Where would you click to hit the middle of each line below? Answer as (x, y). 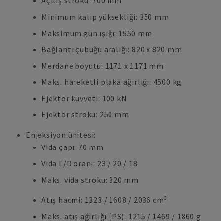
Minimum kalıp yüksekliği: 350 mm (105, 17)
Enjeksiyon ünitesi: (61, 135)
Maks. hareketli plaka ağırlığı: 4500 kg (112, 82)
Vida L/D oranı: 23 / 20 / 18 (90, 163)
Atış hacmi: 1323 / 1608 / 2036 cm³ (105, 200)
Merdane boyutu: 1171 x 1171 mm (103, 66)
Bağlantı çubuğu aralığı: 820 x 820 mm (112, 49)
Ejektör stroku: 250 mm (85, 114)
